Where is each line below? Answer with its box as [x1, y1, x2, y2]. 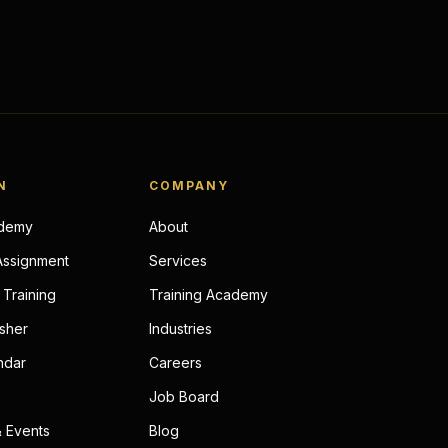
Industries [148, 320, 212, 337]
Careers [148, 354, 202, 371]
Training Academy [148, 286, 268, 303]
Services [148, 252, 207, 269]
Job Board [148, 388, 219, 405]
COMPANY [148, 178, 229, 193]
